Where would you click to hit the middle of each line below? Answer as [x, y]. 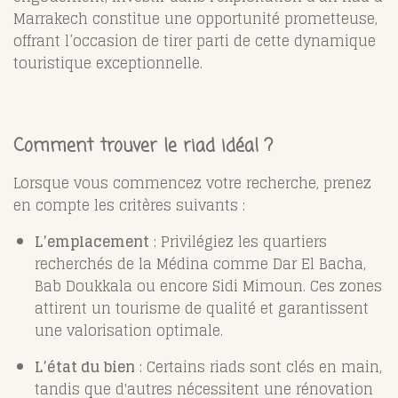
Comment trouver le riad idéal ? [143, 147]
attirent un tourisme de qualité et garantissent [202, 309]
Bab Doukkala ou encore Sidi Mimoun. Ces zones [208, 287]
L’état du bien [85, 367]
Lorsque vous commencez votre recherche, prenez [192, 183]
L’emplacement [92, 242]
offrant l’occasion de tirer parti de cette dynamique [195, 41]
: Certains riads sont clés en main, [259, 367]
